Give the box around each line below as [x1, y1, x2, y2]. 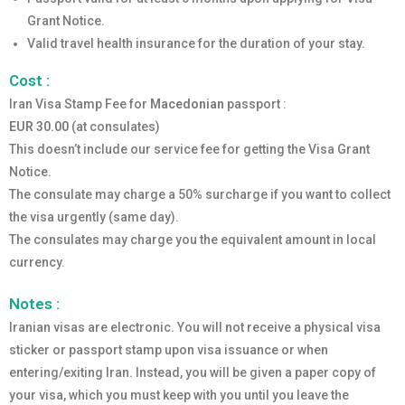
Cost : [9, 71, 50, 89]
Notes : [9, 295, 60, 313]
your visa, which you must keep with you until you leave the [9, 388, 349, 402]
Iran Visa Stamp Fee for [9, 97, 150, 111]
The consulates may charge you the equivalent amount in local [9, 232, 376, 247]
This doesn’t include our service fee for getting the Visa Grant [9, 142, 370, 156]
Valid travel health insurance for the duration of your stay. [27, 36, 365, 51]
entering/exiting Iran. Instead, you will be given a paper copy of [9, 365, 376, 380]
